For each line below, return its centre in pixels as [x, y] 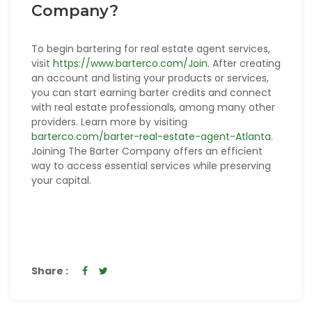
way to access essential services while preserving [151, 166]
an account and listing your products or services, [150, 78]
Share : [50, 271]
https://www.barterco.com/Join [130, 64]
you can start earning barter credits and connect [151, 93]
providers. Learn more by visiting [109, 122]
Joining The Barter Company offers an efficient [147, 151]
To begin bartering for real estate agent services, [151, 49]
